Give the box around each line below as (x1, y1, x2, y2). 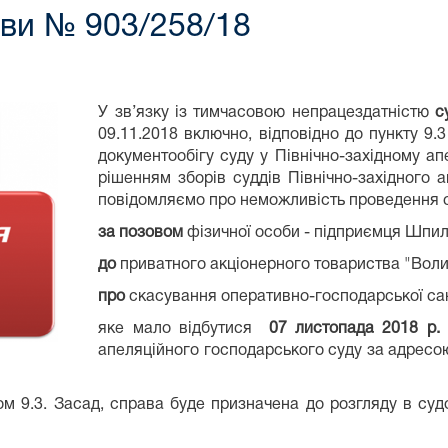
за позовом (98, 225, 184, 240)
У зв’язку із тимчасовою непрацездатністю (98, 105, 435, 120)
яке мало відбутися (98, 321, 269, 336)
